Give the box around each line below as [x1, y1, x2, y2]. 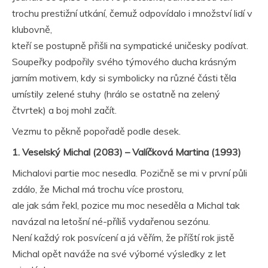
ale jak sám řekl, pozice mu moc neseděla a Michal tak [12, 199, 240, 211]
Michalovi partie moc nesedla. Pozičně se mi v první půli [12, 167, 247, 179]
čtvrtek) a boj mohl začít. [12, 104, 117, 116]
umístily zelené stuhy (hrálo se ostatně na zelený [12, 88, 220, 100]
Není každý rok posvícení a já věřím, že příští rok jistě [12, 232, 234, 243]
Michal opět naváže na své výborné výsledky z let [12, 248, 226, 260]
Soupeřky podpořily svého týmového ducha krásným [12, 56, 236, 68]
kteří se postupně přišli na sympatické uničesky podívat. [12, 39, 248, 51]
